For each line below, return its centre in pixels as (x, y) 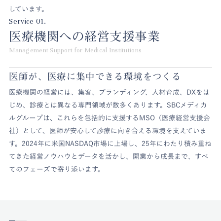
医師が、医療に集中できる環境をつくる (95, 76)
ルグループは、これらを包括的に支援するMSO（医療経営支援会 (110, 118)
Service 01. (27, 21)
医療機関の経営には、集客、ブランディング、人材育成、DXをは (110, 92)
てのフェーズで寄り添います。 (57, 169)
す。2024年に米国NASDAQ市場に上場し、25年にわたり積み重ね (110, 144)
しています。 (29, 9)
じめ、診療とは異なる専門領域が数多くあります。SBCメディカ (108, 105)
